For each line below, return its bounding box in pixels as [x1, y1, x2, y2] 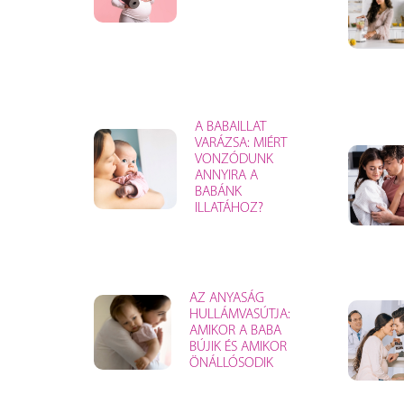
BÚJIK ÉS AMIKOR [189, 339, 287, 354]
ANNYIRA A [194, 168, 258, 183]
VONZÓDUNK [194, 151, 273, 167]
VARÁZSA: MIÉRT [194, 135, 287, 151]
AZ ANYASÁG [189, 290, 264, 306]
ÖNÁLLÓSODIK [189, 355, 273, 371]
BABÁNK [194, 184, 242, 199]
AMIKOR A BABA [189, 323, 281, 338]
